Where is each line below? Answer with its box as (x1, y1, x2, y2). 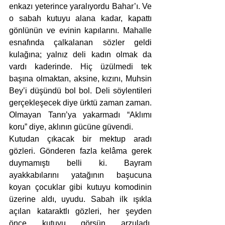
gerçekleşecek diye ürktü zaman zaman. (9, 98, 152, 107)
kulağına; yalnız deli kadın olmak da (9, 50, 152, 59)
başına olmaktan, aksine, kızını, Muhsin (9, 74, 152, 83)
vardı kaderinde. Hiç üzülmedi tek (9, 62, 152, 71)
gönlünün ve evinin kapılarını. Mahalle (9, 26, 152, 35)
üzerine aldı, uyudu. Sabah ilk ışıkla (9, 195, 152, 203)
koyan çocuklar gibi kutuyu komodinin (9, 183, 152, 191)
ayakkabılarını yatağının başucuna (9, 171, 152, 179)
